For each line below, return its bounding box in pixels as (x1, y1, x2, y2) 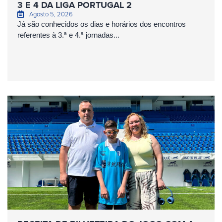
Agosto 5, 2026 (29, 9, 73, 18)
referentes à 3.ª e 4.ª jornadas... (17, 30, 119, 39)
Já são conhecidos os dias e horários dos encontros (17, 19, 186, 28)
